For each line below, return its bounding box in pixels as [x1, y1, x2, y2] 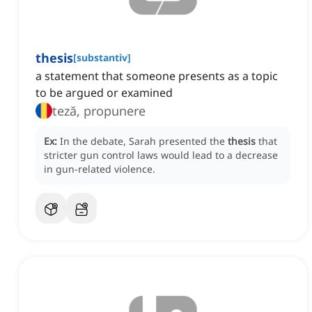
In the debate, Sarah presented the [60, 134, 228, 148]
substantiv [77, 51, 127, 65]
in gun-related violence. [44, 162, 155, 176]
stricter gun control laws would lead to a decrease [44, 148, 278, 162]
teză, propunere [52, 102, 146, 120]
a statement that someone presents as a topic [36, 68, 278, 84]
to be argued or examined [36, 85, 173, 101]
